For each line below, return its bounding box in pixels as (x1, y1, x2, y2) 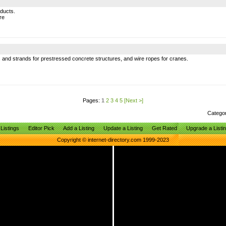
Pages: (83, 97, 101, 103)
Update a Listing (103, 125, 143, 131)
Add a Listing (63, 125, 94, 131)
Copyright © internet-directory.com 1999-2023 (57, 137, 169, 143)
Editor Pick (28, 125, 54, 131)
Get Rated (151, 125, 177, 131)
